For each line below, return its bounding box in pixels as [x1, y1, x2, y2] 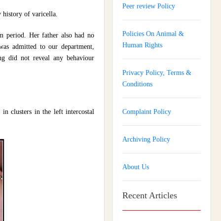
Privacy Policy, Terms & [122, 69, 191, 76]
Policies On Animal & [122, 30, 184, 37]
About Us [122, 163, 149, 171]
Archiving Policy [122, 136, 170, 143]
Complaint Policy [122, 108, 171, 115]
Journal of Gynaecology [122, 211, 189, 219]
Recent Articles [122, 190, 177, 200]
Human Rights [122, 41, 162, 49]
